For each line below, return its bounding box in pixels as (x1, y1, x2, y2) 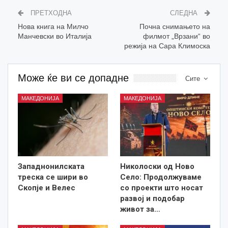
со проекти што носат (120, 183, 203, 193)
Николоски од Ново (120, 162, 194, 172)
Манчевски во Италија (18, 32, 92, 40)
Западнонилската (18, 162, 84, 172)
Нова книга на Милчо (18, 22, 89, 31)
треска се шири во (18, 173, 88, 182)
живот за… (120, 205, 160, 214)
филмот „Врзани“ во (143, 32, 210, 40)
